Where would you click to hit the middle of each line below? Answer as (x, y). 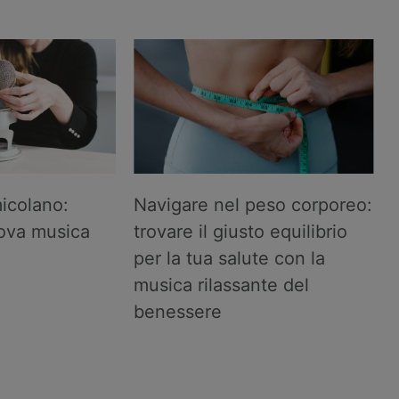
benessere (178, 312)
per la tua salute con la (230, 259)
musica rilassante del (222, 285)
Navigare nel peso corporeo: (253, 205)
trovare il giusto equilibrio (241, 232)
